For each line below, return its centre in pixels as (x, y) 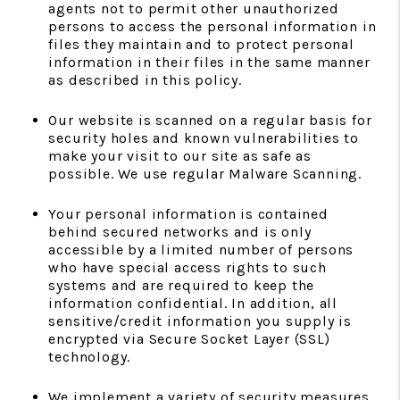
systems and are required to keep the (182, 285)
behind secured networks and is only (180, 232)
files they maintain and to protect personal (201, 44)
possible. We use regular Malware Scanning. (205, 174)
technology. (90, 357)
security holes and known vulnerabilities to (204, 138)
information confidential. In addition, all (193, 303)
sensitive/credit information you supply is (200, 321)
